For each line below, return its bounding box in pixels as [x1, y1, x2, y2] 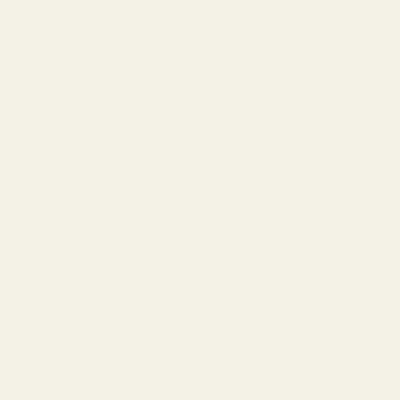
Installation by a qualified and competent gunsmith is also [9, 70, 331, 85]
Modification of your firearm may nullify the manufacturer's [9, 178, 343, 193]
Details [9, 371, 52, 386]
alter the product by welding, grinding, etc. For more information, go [9, 308, 386, 323]
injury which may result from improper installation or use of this [9, 114, 364, 129]
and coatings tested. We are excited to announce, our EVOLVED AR [9, 6, 382, 21]
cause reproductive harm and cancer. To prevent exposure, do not [9, 286, 378, 301]
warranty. [9, 200, 62, 215]
